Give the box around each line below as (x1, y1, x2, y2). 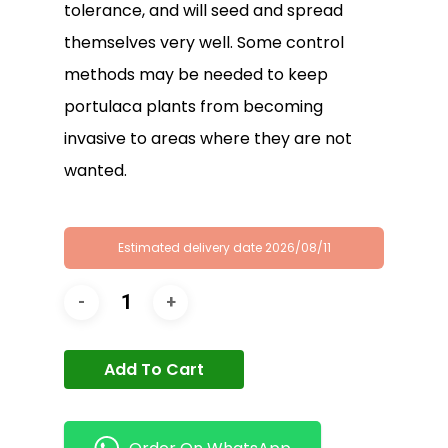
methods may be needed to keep (64, 62, 328, 86)
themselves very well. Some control (64, 30, 344, 54)
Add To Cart (104, 357, 204, 381)
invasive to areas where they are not (64, 126, 352, 150)
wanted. (64, 158, 127, 182)
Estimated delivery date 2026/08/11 (117, 238, 331, 256)
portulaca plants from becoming (64, 94, 323, 118)
